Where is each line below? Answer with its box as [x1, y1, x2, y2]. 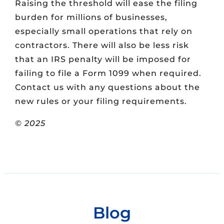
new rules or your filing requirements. [15, 96, 187, 106]
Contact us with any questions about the [15, 82, 200, 92]
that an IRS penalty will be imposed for [15, 54, 191, 64]
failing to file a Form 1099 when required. [15, 68, 201, 78]
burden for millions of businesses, [15, 12, 167, 22]
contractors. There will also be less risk [15, 40, 189, 50]
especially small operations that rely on [15, 26, 192, 36]
